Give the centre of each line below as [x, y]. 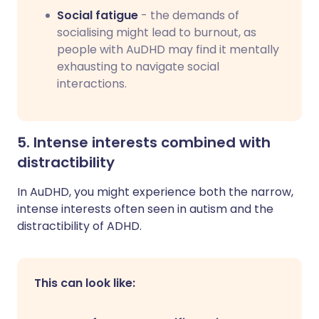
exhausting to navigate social [138, 67]
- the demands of [189, 15]
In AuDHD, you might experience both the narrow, [155, 192]
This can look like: [85, 283]
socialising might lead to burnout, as [157, 32]
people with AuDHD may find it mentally [168, 49]
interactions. [92, 84]
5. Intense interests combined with [144, 142]
